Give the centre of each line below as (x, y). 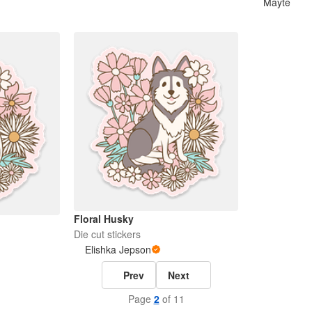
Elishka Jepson (118, 249)
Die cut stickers (107, 234)
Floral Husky (103, 218)
